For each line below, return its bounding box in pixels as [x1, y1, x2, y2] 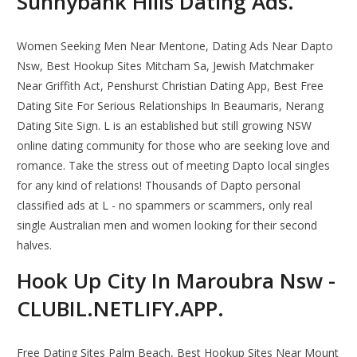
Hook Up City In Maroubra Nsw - [17, 266, 336, 296]
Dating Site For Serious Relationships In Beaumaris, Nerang [17, 98, 324, 114]
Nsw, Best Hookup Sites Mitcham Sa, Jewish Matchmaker [17, 58, 315, 74]
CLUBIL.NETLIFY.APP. [17, 294, 225, 324]
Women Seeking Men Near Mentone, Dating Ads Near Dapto [17, 38, 334, 54]
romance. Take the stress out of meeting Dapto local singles [17, 158, 331, 174]
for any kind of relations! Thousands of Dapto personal [17, 178, 301, 194]
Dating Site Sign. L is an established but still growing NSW [17, 118, 312, 134]
